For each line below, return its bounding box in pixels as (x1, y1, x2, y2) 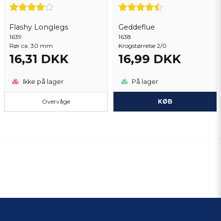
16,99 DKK (118, 52, 181, 67)
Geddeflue (118, 23, 155, 32)
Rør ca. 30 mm (9, 42, 53, 50)
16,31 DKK (9, 52, 69, 67)
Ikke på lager (21, 78, 64, 86)
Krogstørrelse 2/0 (118, 42, 167, 50)
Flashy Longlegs (9, 23, 68, 32)
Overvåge (42, 98, 70, 106)
